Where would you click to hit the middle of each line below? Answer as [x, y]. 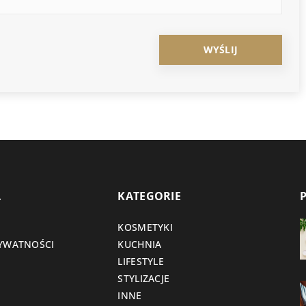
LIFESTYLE [141, 262]
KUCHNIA [140, 245]
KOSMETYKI [145, 227]
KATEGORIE [150, 196]
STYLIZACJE [144, 279]
